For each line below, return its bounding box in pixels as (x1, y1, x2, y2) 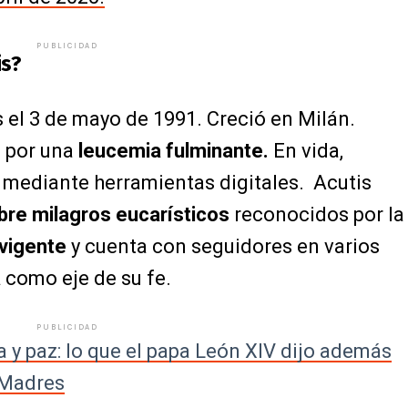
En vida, (269, 139, 343, 162)
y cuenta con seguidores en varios (66, 235, 380, 258)
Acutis (313, 171, 372, 194)
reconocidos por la (229, 203, 404, 226)
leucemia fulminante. (78, 139, 269, 162)
